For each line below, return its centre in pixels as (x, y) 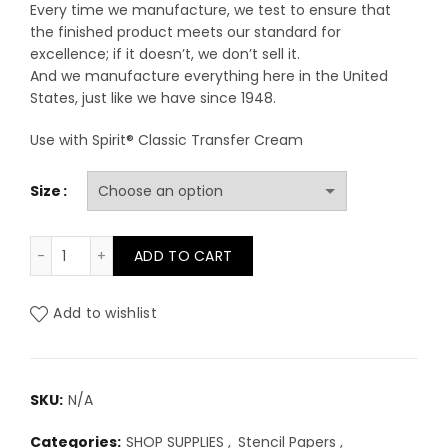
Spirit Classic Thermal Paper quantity (198, 246)
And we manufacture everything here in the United (209, 76)
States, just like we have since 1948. (153, 98)
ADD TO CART (183, 256)
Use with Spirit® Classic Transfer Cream (166, 140)
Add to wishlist (105, 313)
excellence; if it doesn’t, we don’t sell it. (165, 54)
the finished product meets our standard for (185, 32)
